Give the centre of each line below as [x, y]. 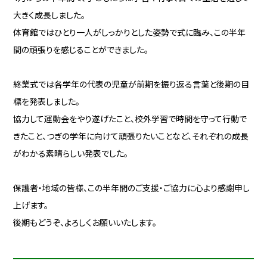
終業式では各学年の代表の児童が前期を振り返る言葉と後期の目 [131, 84]
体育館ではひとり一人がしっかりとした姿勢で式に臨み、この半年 [130, 32]
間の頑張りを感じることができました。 [81, 50]
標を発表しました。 [47, 102]
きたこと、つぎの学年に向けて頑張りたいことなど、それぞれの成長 [131, 136]
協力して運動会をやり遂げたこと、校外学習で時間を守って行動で [130, 119]
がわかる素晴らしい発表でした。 [71, 153]
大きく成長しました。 [49, 15]
